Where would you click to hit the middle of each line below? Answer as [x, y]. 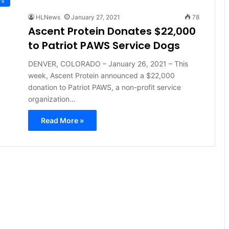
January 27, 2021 [95, 17]
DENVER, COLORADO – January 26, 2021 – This [108, 63]
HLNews [48, 17]
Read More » [62, 120]
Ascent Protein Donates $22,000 [112, 31]
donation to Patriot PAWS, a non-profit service [104, 87]
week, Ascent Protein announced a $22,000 [101, 75]
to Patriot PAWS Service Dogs [104, 45]
